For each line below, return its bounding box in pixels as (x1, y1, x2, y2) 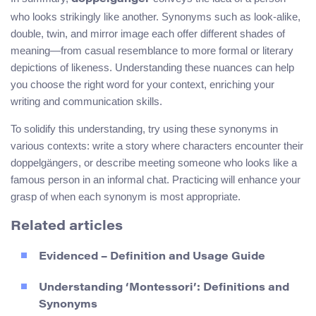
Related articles (11, 219, 123, 233)
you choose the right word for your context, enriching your (11, 78, 274, 91)
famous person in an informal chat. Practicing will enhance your (11, 174, 300, 186)
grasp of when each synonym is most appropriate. (11, 190, 241, 203)
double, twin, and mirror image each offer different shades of (11, 28, 285, 40)
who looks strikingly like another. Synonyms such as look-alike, (11, 11, 300, 23)
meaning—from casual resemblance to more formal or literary (11, 44, 293, 57)
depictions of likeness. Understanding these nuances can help (11, 61, 294, 74)
